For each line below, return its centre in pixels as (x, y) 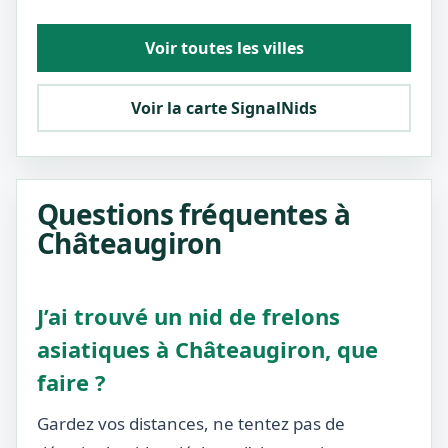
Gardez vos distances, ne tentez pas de (191, 423)
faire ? (71, 382)
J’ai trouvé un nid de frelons (188, 316)
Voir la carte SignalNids (224, 108)
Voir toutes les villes (224, 48)
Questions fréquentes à (194, 214)
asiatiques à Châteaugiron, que (207, 349)
